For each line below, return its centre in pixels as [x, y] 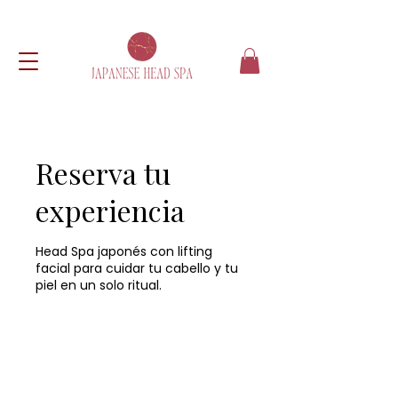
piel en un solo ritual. [99, 285]
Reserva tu [103, 172]
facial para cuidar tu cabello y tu [137, 268]
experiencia [110, 210]
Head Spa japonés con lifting [124, 251]
